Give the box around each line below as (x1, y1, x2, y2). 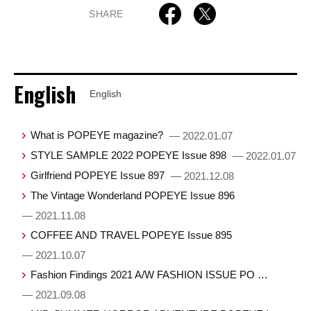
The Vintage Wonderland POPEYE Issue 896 (31, 189, 235, 201)
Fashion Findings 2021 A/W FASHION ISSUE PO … (31, 268, 269, 280)
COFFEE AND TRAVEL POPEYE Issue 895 (31, 228, 233, 241)
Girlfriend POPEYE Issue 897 (31, 169, 168, 181)
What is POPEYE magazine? (31, 129, 167, 141)
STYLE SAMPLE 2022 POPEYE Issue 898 (31, 149, 230, 161)
